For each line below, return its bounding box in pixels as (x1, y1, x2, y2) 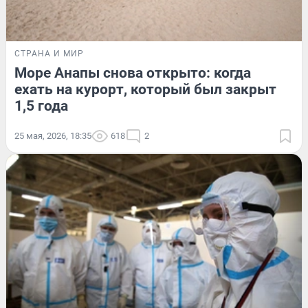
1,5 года (14, 98, 68, 115)
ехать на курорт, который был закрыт (14, 81, 276, 98)
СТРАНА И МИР (14, 49, 84, 59)
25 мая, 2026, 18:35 (14, 131, 91, 142)
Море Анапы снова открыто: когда (14, 65, 251, 82)
